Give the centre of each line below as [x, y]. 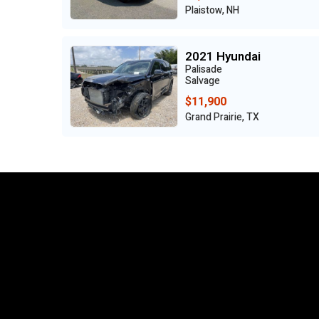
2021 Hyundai [223, 57]
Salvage [203, 81]
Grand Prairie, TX [222, 117]
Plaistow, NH [212, 10]
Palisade [204, 70]
